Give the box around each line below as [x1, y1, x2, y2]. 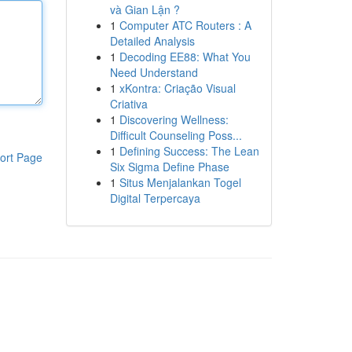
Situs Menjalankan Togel [119, 174, 241, 190]
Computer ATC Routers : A [119, 17, 251, 33]
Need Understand [109, 64, 198, 80]
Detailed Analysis [109, 33, 195, 49]
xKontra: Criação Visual [119, 80, 236, 96]
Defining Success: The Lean [119, 143, 259, 159]
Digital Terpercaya [109, 190, 200, 206]
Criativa [109, 96, 148, 112]
